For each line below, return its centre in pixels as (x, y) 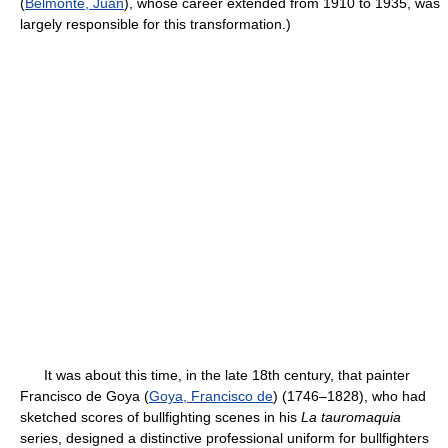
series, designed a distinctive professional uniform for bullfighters (224, 438)
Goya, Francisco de (211, 396)
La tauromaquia (351, 417)
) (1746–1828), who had (349, 396)
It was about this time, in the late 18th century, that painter (215, 375)
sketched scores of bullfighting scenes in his (160, 417)
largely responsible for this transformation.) (155, 24)
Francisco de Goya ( (84, 396)
